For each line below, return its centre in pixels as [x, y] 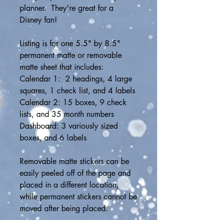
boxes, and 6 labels [53, 138]
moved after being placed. [64, 208]
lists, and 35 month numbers [67, 114]
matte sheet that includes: [62, 67]
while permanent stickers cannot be [78, 197]
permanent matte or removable [71, 55]
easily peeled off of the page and [75, 173]
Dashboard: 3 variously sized [69, 126]
